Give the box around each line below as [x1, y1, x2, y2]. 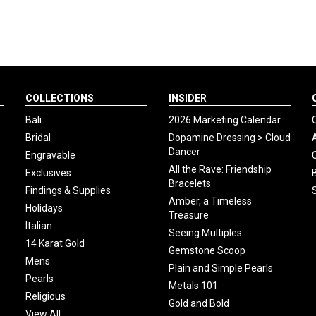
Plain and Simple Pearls [168, 262, 273, 274]
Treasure [168, 209, 209, 221]
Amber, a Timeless [168, 195, 252, 207]
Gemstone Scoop [168, 244, 245, 256]
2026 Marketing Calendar [168, 114, 281, 126]
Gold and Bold [168, 297, 229, 309]
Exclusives [25, 166, 71, 178]
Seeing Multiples [168, 226, 242, 238]
